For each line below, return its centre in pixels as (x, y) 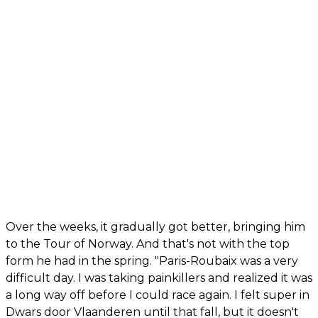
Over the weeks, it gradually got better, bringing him (155, 226)
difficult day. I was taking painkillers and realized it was (159, 278)
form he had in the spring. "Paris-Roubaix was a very (152, 261)
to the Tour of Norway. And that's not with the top (148, 243)
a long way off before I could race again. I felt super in (158, 295)
